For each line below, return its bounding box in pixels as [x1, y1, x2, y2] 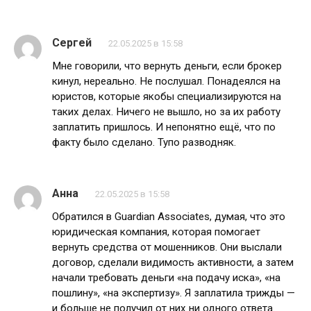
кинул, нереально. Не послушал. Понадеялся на [52, 75, 280, 88]
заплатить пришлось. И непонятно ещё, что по [52, 121, 276, 134]
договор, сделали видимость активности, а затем [52, 255, 294, 269]
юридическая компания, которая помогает [52, 225, 260, 238]
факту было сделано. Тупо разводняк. [52, 136, 236, 149]
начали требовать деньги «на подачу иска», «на [52, 271, 280, 284]
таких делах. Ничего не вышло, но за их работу [52, 106, 280, 119]
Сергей [52, 36, 92, 50]
